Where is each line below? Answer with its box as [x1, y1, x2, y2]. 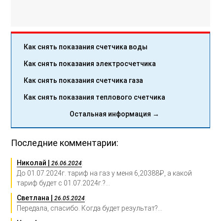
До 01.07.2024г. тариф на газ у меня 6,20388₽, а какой [17, 169, 192, 177]
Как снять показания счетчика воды [24, 42, 148, 51]
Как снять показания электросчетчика [24, 59, 156, 68]
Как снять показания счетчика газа [24, 76, 144, 84]
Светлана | [17, 193, 55, 202]
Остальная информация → [69, 110, 159, 118]
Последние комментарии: [11, 137, 119, 148]
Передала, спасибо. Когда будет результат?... [17, 204, 163, 212]
